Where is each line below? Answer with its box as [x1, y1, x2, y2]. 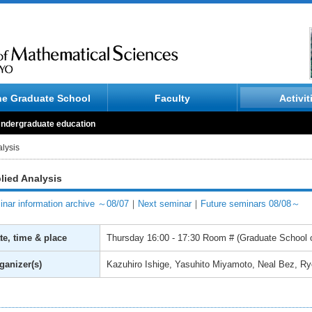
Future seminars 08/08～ [201, 198, 300, 209]
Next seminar [138, 198, 192, 209]
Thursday [107, 233, 147, 243]
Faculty [154, 93, 190, 104]
